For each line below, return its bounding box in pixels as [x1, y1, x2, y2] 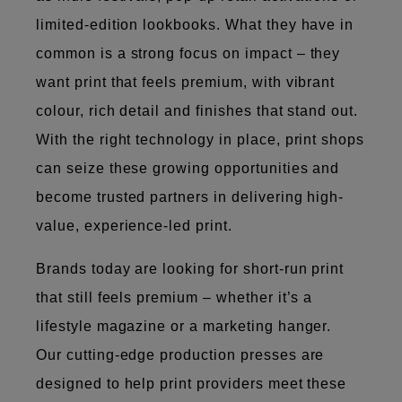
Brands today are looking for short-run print [36, 260, 345, 276]
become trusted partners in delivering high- [36, 188, 345, 205]
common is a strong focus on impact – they [36, 45, 341, 61]
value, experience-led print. [36, 217, 237, 233]
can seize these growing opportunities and [36, 160, 340, 176]
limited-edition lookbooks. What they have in [36, 16, 354, 32]
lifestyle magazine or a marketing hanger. [36, 318, 332, 334]
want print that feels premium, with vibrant [36, 74, 336, 90]
